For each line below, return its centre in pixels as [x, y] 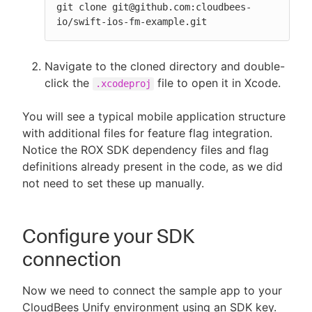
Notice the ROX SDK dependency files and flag [146, 150]
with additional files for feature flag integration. [147, 133]
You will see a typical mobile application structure [154, 116]
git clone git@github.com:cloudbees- [154, 7]
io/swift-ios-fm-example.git [132, 22]
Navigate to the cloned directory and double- [165, 66]
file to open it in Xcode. [217, 83]
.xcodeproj [123, 84]
